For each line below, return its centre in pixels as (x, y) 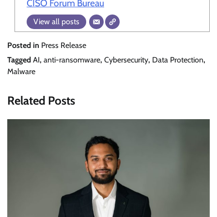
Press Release (64, 46)
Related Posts (41, 101)
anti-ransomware (72, 60)
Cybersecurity (126, 60)
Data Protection (178, 60)
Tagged (20, 60)
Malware (21, 72)
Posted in (24, 46)
